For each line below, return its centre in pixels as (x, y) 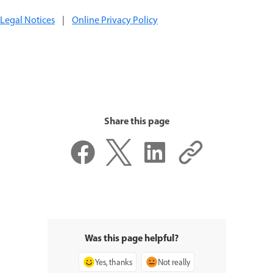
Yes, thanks (114, 262)
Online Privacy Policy (115, 21)
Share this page (136, 122)
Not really (174, 262)
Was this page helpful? (132, 239)
